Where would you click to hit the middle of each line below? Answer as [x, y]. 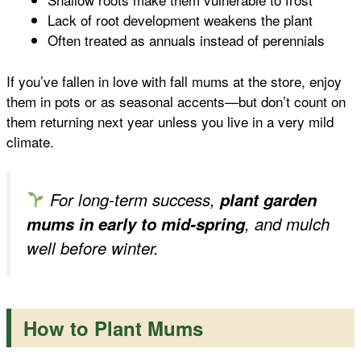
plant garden [269, 200]
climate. [30, 141]
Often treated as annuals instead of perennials [186, 40]
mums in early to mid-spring [136, 224]
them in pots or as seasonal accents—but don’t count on [176, 101]
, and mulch [287, 224]
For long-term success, [133, 200]
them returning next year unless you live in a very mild [170, 121]
